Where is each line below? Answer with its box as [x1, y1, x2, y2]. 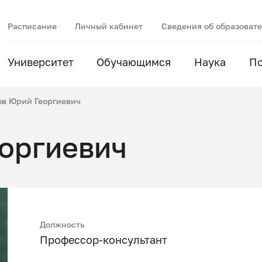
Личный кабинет [75, 20, 143, 31]
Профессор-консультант [40, 234, 168, 247]
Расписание [7, 20, 57, 31]
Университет [7, 56, 74, 68]
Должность [40, 219, 85, 230]
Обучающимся [96, 56, 171, 68]
